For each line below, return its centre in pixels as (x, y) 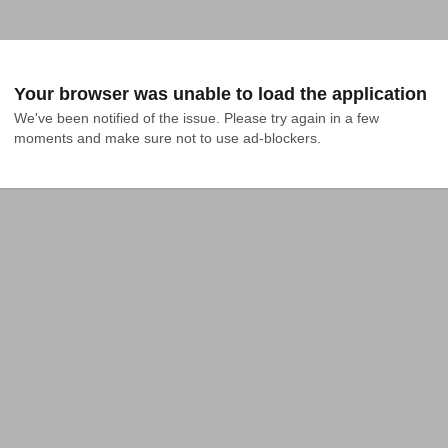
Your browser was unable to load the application (220, 94)
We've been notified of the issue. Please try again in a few (196, 118)
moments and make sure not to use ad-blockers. (167, 138)
